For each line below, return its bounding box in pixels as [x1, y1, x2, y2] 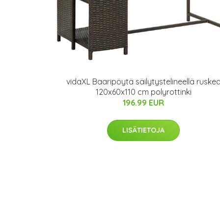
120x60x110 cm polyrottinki [95, 87, 192, 97]
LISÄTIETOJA [122, 126, 165, 135]
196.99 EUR [123, 98, 164, 108]
